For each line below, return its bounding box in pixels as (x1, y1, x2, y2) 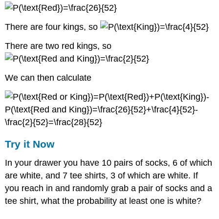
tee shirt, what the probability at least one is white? (5, 196, 202, 206)
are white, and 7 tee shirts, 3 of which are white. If (5, 171, 198, 181)
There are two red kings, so (5, 41, 112, 51)
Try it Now (5, 138, 55, 150)
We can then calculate (5, 72, 92, 83)
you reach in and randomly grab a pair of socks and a (5, 183, 213, 194)
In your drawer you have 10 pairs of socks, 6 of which (5, 158, 213, 168)
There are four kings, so (5, 22, 101, 32)
